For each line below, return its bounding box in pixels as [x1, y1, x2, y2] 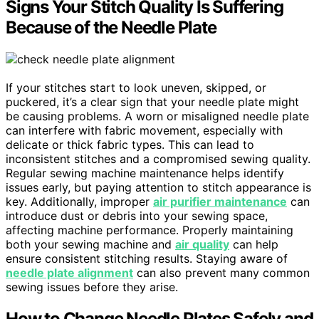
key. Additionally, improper [6, 194, 153, 209]
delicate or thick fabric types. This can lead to [6, 137, 254, 152]
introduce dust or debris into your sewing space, [6, 208, 268, 223]
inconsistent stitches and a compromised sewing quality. [6, 151, 310, 166]
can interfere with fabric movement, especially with [6, 122, 283, 137]
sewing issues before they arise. [6, 279, 178, 294]
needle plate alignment [6, 265, 133, 280]
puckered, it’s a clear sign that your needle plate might [6, 94, 299, 109]
